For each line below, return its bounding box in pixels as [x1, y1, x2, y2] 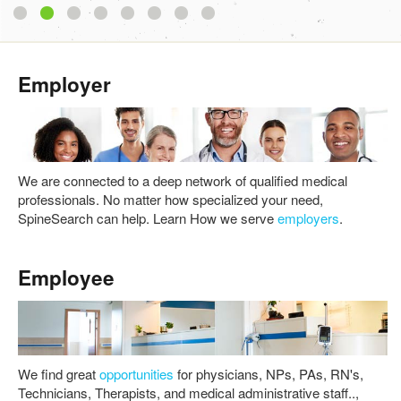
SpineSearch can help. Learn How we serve [18, 208, 277, 227]
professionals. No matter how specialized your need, [18, 189, 323, 209]
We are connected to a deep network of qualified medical [18, 170, 347, 190]
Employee [18, 262, 115, 292]
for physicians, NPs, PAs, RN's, [177, 363, 363, 383]
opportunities [99, 363, 177, 383]
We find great [18, 363, 99, 383]
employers [277, 208, 339, 227]
